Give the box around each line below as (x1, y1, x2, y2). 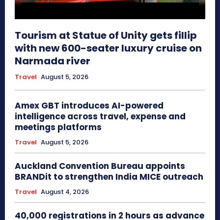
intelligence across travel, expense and (15, 110, 186, 123)
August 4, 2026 (41, 187, 89, 197)
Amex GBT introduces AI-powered (15, 100, 164, 112)
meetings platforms (15, 121, 102, 134)
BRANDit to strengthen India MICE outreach (15, 171, 203, 183)
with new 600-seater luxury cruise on (15, 41, 202, 55)
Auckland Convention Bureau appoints (15, 160, 185, 172)
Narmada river (15, 54, 90, 68)
